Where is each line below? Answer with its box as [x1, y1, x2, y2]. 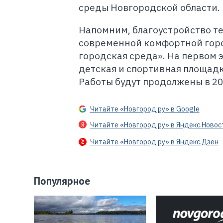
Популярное [33, 174, 90, 188]
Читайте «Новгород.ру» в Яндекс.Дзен [90, 137, 219, 146]
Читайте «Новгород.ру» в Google [90, 105, 200, 113]
